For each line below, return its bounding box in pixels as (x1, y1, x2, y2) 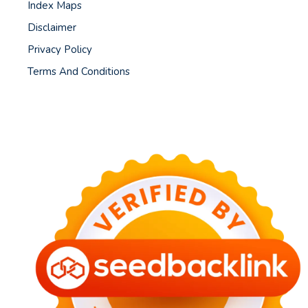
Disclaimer (27, 21, 76, 35)
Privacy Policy (27, 43, 92, 57)
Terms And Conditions (27, 65, 130, 79)
